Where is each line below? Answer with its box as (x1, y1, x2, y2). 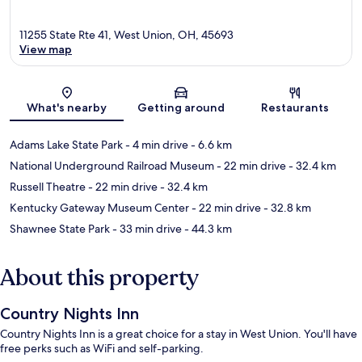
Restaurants (261, 100, 330, 116)
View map (19, 42, 72, 57)
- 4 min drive (123, 137, 188, 153)
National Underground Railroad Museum (10, 158, 214, 174)
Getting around (137, 100, 225, 116)
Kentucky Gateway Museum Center (10, 200, 189, 216)
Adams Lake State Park (10, 137, 123, 153)
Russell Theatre (10, 179, 86, 195)
